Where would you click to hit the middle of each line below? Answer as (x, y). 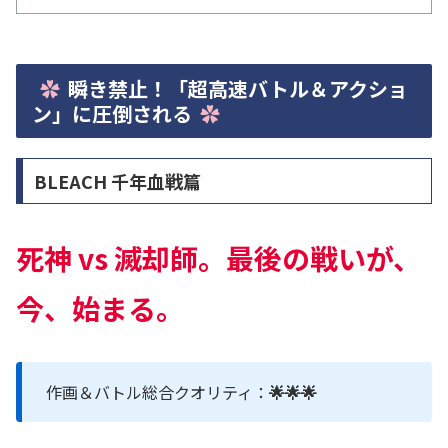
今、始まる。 (100, 307)
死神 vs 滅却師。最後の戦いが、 (218, 257)
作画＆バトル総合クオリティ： (157, 391)
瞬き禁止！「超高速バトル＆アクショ (238, 89)
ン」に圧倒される (112, 114)
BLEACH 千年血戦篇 (117, 180)
